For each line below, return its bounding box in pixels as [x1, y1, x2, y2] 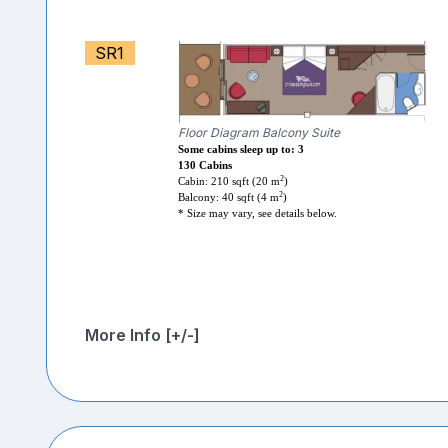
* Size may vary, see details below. [177, 208, 337, 220]
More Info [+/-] [84, 325, 200, 346]
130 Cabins [177, 160, 232, 172]
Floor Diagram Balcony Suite [177, 125, 340, 141]
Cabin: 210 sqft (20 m [177, 176, 280, 188]
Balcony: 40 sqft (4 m [177, 192, 279, 204]
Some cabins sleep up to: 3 [177, 144, 304, 156]
